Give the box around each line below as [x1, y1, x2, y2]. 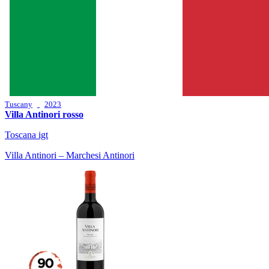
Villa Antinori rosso [5, 109, 83, 120]
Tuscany [5, 100, 32, 109]
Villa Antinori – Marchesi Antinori [5, 150, 134, 161]
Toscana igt [5, 130, 48, 141]
